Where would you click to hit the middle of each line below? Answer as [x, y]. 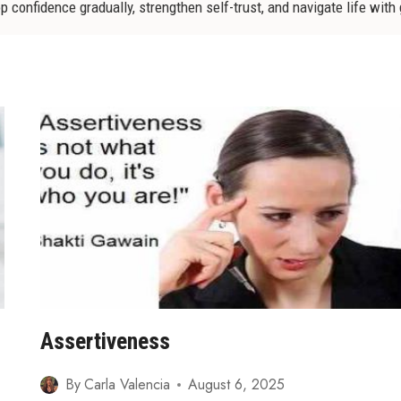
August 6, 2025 [236, 385]
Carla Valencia [127, 385]
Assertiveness [106, 341]
